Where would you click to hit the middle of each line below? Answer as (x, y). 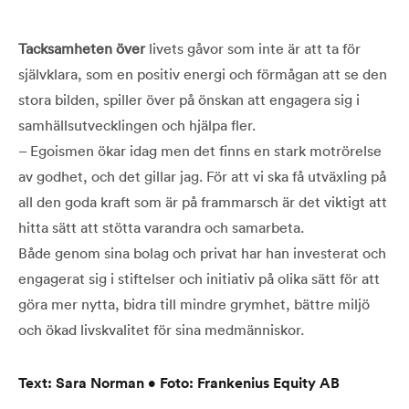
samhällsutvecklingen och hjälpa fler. (137, 125)
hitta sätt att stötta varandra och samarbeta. (161, 227)
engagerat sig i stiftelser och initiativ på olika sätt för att (199, 278)
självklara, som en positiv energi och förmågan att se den (203, 73)
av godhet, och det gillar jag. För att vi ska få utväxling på (202, 176)
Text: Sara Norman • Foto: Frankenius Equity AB (179, 383)
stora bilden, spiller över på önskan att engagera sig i (189, 99)
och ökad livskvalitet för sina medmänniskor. (161, 329)
